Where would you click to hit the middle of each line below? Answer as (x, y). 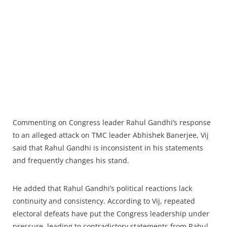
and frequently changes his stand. (71, 161)
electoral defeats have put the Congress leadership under (111, 214)
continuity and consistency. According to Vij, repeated (104, 201)
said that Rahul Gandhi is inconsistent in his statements (108, 148)
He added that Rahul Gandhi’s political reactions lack (102, 188)
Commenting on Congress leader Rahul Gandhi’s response (112, 123)
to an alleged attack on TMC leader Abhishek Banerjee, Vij (111, 135)
